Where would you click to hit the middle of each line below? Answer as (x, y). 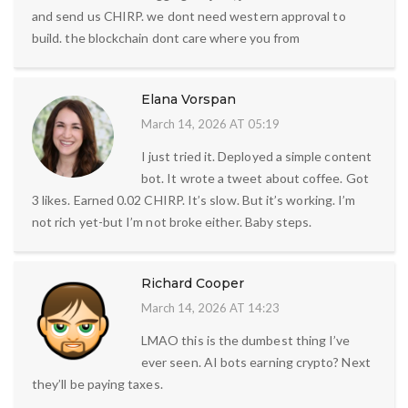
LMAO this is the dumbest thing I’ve (246, 341)
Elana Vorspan (189, 100)
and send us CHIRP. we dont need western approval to (189, 16)
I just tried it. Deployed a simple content (256, 157)
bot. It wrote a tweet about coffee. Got (255, 178)
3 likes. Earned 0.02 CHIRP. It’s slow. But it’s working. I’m (194, 200)
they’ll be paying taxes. (97, 384)
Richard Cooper (193, 284)
